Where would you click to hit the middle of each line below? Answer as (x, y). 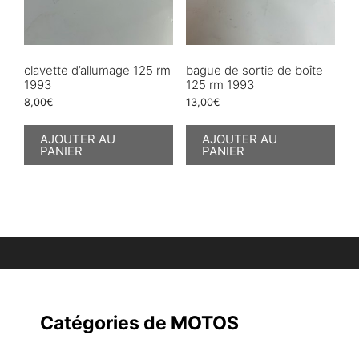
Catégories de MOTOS (139, 323)
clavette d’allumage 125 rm (97, 70)
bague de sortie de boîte (254, 70)
